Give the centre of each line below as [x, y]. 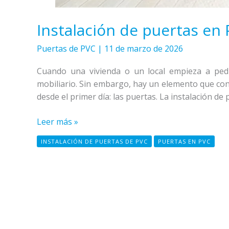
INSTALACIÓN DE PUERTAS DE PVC [94, 142]
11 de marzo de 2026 [144, 49]
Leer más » [58, 121]
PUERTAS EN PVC [184, 142]
